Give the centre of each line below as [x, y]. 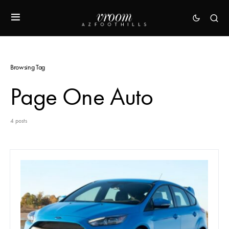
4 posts [19, 121]
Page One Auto [82, 97]
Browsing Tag [28, 67]
